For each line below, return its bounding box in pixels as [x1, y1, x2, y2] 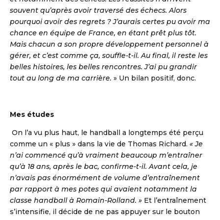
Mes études [10, 110, 54, 119]
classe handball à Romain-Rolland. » [10, 196, 142, 205]
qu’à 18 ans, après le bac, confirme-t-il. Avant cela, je [10, 162, 197, 171]
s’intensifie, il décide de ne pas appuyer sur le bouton [10, 207, 200, 217]
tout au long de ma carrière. [10, 74, 113, 83]
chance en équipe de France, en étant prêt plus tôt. [10, 28, 196, 38]
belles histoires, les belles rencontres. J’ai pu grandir [10, 62, 197, 72]
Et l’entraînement [142, 196, 206, 205]
